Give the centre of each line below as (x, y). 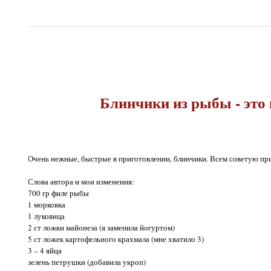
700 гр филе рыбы (59, 193)
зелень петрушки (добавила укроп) (87, 262)
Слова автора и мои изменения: (81, 182)
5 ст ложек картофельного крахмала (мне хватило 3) (116, 239)
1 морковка (47, 205)
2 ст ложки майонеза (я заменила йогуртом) (102, 228)
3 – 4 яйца (45, 251)
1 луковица (47, 216)
